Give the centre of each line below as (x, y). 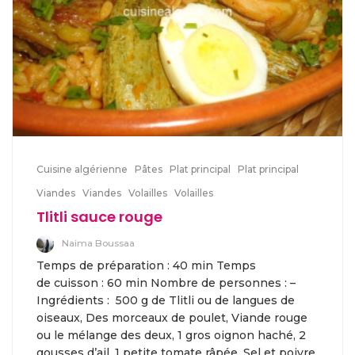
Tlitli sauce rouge (99, 217)
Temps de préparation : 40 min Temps (146, 265)
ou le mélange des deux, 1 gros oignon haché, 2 (171, 335)
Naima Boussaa (98, 243)
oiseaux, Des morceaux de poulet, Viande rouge (172, 318)
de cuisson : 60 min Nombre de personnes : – (166, 283)
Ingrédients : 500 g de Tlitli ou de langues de (166, 300)
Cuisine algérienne (82, 170)
